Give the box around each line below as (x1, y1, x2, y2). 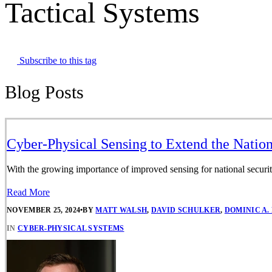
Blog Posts (5, 82, 84, 103)
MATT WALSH (95, 206, 148, 215)
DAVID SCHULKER (151, 206, 221, 215)
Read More (7, 187, 50, 198)
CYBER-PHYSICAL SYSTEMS (17, 223, 124, 233)
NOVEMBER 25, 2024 (7, 206, 81, 215)
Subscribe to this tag (17, 55, 97, 66)
